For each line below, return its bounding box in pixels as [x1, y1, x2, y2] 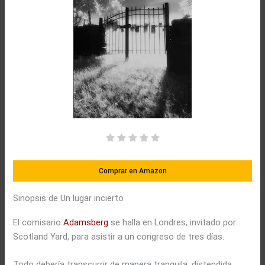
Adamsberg [63, 216, 109, 228]
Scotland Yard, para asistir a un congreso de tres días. [13, 231, 225, 242]
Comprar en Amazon [98, 166, 167, 175]
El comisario [13, 216, 64, 228]
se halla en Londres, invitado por [108, 216, 237, 228]
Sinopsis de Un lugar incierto [13, 192, 124, 203]
